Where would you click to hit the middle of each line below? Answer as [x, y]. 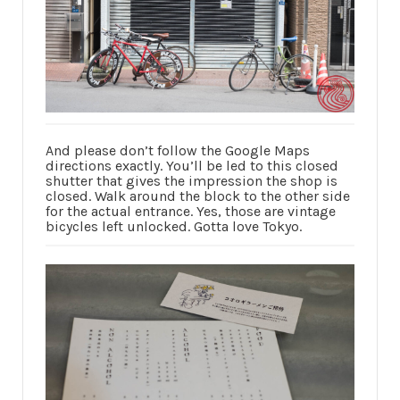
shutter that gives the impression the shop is [192, 180]
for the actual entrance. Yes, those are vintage [191, 211]
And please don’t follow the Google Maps [178, 150]
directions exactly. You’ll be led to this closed [192, 165]
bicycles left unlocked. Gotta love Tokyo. [174, 226]
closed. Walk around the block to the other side [198, 196]
